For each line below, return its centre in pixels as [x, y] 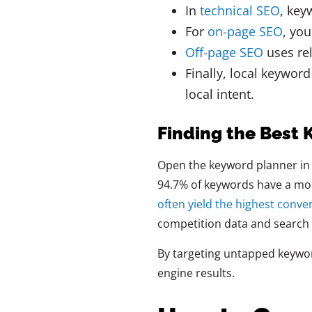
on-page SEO [245, 32]
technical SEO [240, 11]
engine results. [196, 273]
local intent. [219, 94]
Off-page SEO [224, 53]
